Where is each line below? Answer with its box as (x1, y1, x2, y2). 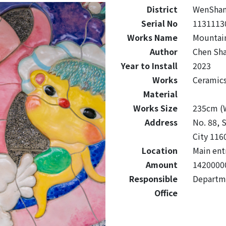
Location (141, 144, 178, 156)
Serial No (141, 17, 178, 29)
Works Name (127, 31, 178, 43)
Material (143, 88, 178, 100)
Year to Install (121, 60, 178, 72)
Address (144, 116, 178, 128)
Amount (145, 158, 178, 171)
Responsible (129, 173, 178, 185)
